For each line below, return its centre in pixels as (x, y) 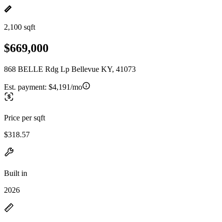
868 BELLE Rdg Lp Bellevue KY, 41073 (70, 69)
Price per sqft (25, 117)
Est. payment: (26, 87)
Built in (16, 173)
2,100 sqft (20, 27)
